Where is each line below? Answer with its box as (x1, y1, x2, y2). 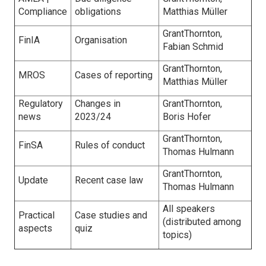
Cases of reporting (75, 69, 153, 81)
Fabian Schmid (163, 41, 223, 52)
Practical (18, 210, 55, 221)
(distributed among (163, 216, 241, 227)
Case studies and (75, 210, 147, 221)
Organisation (75, 34, 127, 46)
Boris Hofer (163, 111, 211, 122)
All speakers (163, 203, 215, 214)
